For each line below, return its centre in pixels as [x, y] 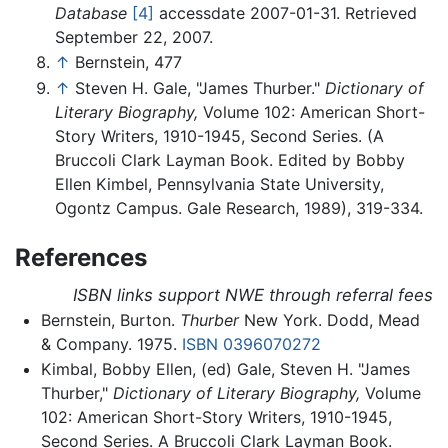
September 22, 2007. [134, 36]
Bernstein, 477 [128, 62]
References [81, 257]
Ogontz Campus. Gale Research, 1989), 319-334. [239, 207]
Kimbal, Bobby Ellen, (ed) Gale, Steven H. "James [225, 369]
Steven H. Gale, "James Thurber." [200, 87]
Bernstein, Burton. [110, 319]
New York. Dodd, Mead [329, 319]
